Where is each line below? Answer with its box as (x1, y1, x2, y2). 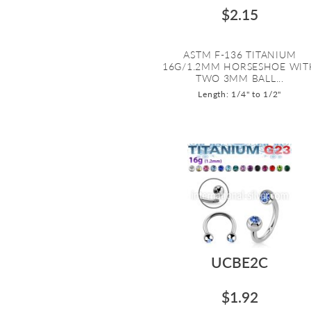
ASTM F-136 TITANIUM (183, 48, 296, 60)
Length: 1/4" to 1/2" (198, 88, 282, 99)
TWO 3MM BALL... (195, 72, 284, 84)
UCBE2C (211, 253, 269, 271)
